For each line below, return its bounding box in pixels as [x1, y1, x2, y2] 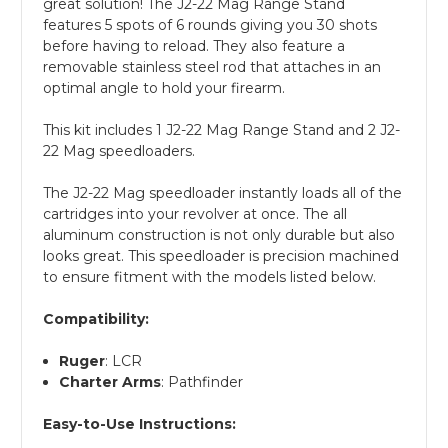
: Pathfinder [161, 372, 244, 391]
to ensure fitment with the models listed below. [43, 267, 376, 286]
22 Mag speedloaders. [43, 141, 195, 160]
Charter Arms [59, 372, 162, 391]
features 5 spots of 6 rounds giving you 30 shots [43, 15, 377, 34]
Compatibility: [43, 309, 149, 328]
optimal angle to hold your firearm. [43, 78, 285, 97]
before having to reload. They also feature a [43, 36, 345, 55]
